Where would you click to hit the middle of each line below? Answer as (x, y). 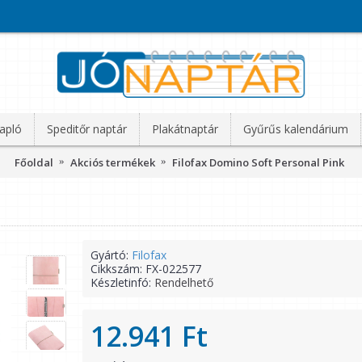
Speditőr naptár (87, 129)
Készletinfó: (122, 282)
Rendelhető (184, 282)
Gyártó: (111, 255)
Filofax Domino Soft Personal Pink (258, 162)
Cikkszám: (118, 269)
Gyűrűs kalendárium (296, 129)
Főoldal (34, 162)
